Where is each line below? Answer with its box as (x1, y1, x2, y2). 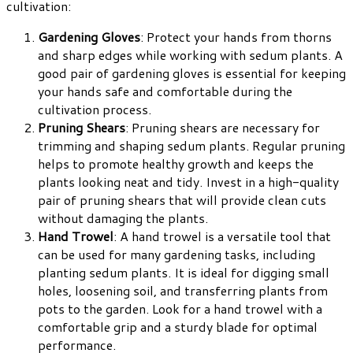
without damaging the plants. (38, 209, 208, 228)
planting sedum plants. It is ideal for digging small (38, 263, 329, 282)
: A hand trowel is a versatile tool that (113, 227, 331, 246)
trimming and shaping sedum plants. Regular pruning (38, 136, 345, 155)
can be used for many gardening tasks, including (38, 245, 315, 264)
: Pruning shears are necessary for (125, 118, 320, 137)
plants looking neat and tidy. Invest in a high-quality (38, 173, 339, 191)
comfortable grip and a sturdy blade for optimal (38, 318, 318, 336)
